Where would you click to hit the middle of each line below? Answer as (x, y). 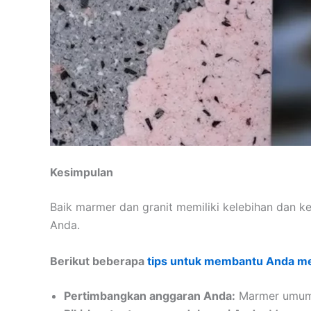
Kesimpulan (82, 173)
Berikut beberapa (99, 261)
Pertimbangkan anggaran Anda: (150, 295)
